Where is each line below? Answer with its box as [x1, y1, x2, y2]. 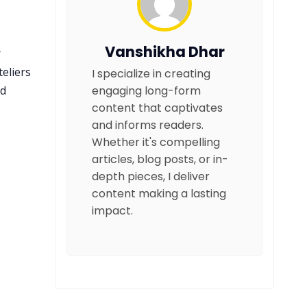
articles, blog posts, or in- [92, 151, 228, 168]
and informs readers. [92, 117, 204, 134]
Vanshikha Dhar [104, 42, 225, 62]
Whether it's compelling [92, 134, 220, 151]
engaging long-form [92, 83, 201, 99]
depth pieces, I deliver [92, 169, 210, 185]
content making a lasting [92, 186, 226, 202]
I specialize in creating [92, 66, 210, 82]
